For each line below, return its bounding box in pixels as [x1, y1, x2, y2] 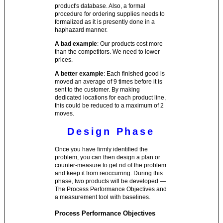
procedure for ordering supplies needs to [55, 10, 165, 17]
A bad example [55, 40, 98, 47]
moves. [55, 110, 75, 117]
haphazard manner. [55, 26, 108, 33]
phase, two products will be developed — [55, 177, 166, 185]
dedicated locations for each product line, [55, 94, 166, 101]
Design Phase [67, 125, 155, 137]
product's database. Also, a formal [55, 2, 146, 9]
